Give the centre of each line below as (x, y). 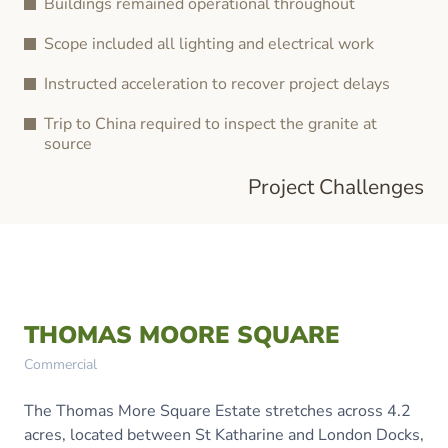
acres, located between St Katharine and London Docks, (224, 435)
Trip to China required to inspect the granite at (210, 124)
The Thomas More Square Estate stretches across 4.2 (217, 411)
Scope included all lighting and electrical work (209, 44)
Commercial (60, 364)
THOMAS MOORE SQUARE (182, 335)
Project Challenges (336, 187)
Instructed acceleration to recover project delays (217, 84)
